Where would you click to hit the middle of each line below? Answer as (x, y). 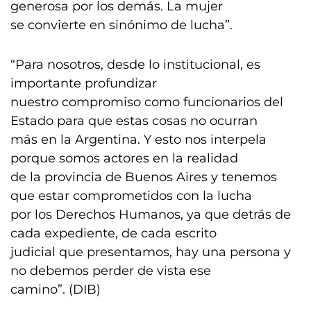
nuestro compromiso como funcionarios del (147, 102)
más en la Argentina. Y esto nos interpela (138, 140)
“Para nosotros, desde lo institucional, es (135, 65)
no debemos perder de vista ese (111, 271)
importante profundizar (84, 83)
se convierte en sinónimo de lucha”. (121, 25)
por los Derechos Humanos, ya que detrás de (151, 215)
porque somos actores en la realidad (124, 158)
